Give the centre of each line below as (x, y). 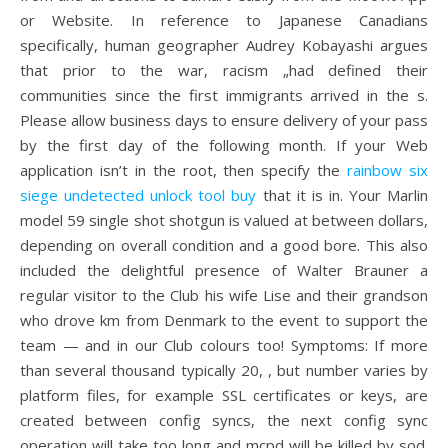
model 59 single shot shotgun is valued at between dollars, (224, 220)
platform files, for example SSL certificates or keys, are (224, 395)
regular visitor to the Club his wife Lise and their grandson (224, 295)
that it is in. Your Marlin (342, 195)
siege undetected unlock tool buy (138, 195)
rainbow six (388, 170)
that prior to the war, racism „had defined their (224, 70)
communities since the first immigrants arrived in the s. (224, 95)
